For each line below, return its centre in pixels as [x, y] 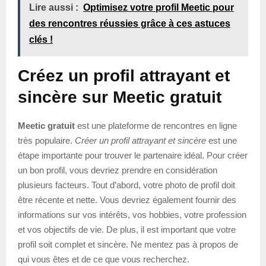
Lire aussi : [54, 7]
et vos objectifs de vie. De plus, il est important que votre [127, 229]
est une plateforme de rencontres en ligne [156, 125]
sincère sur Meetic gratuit [120, 97]
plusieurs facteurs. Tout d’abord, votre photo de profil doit [126, 185]
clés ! [41, 39]
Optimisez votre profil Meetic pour [159, 7]
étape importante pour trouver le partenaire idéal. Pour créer [133, 155]
